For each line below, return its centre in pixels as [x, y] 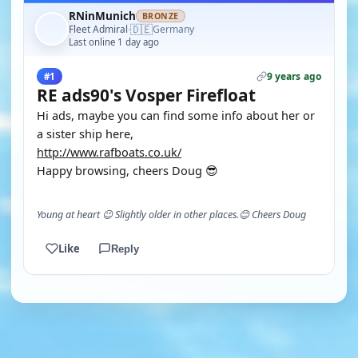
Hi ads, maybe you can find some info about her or [176, 115]
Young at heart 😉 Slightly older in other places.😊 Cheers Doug [171, 215]
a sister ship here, [85, 133]
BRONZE [161, 16]
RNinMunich [102, 16]
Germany [173, 29]
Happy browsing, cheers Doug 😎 [127, 170]
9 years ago [294, 76]
